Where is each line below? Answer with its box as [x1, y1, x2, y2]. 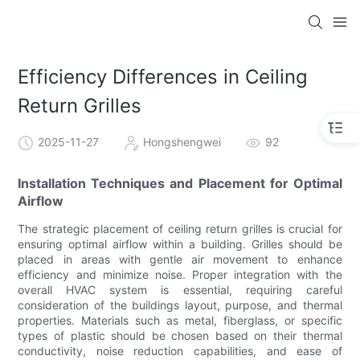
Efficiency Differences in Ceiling [18, 65, 309, 89]
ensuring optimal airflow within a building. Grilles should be [18, 236, 342, 251]
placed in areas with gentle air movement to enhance [18, 252, 342, 266]
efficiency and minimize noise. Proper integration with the [18, 267, 342, 281]
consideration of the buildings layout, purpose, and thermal [18, 297, 342, 312]
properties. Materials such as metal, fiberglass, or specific [18, 313, 342, 327]
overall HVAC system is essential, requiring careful [18, 282, 342, 297]
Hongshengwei [143, 134, 222, 149]
